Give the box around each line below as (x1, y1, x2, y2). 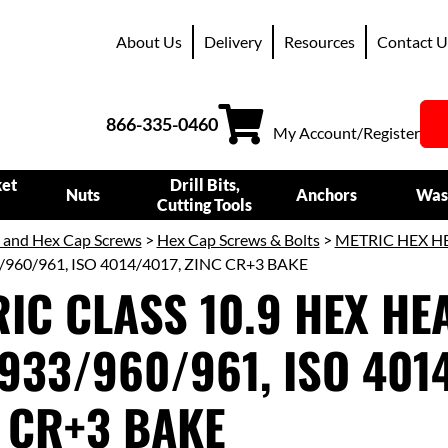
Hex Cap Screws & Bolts (156, 230, 320, 249)
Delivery (204, 31, 262, 51)
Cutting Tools (157, 195, 253, 214)
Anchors (296, 185, 358, 204)
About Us (116, 31, 182, 51)
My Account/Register (273, 122, 420, 142)
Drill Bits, (169, 175, 240, 194)
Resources (284, 31, 355, 51)
